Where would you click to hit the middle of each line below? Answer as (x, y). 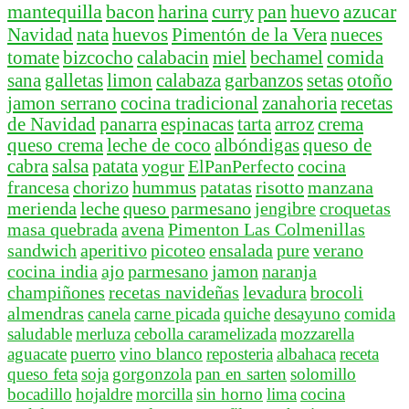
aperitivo (114, 250)
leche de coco (159, 145)
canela (109, 313)
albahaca (306, 353)
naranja (289, 271)
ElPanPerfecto (241, 166)
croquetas (355, 208)
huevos (140, 34)
